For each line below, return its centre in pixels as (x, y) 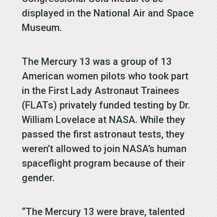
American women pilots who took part (105, 76)
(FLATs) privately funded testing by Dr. (106, 105)
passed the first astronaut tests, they (103, 134)
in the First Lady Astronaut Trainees (100, 91)
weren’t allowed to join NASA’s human (104, 149)
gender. (38, 178)
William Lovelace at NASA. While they (103, 120)
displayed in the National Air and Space (108, 13)
